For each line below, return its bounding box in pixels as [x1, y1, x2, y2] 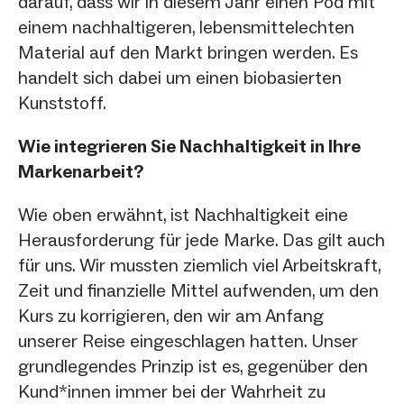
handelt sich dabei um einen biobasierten [18, 66, 342, 88]
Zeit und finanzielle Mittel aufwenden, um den [18, 279, 379, 301]
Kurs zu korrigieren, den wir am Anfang [18, 304, 324, 326]
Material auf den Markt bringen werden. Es [18, 41, 358, 63]
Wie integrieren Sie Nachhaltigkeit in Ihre [18, 134, 361, 157]
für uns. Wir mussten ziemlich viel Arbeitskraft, [18, 253, 381, 276]
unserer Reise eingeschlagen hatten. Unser [18, 329, 358, 352]
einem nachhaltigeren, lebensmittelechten [18, 15, 354, 38]
